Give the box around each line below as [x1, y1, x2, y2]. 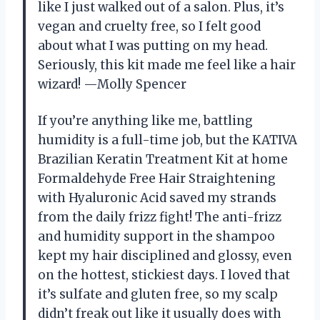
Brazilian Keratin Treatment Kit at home [38, 151, 288, 168]
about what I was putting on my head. [38, 38, 268, 54]
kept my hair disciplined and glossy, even [38, 248, 292, 264]
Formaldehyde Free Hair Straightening [38, 171, 276, 187]
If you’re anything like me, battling [38, 113, 253, 129]
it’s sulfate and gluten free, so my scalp [38, 286, 278, 303]
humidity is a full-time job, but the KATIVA [38, 132, 297, 149]
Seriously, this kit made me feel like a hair [38, 57, 296, 74]
